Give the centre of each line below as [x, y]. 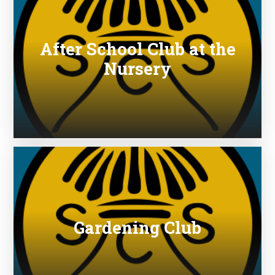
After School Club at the [137, 48]
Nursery [137, 68]
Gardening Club [137, 227]
